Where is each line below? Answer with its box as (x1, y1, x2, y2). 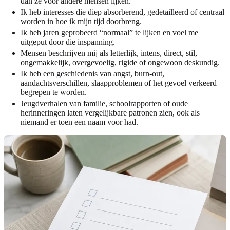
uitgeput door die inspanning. (21, 37, 115, 46)
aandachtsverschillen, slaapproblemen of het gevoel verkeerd (21, 78, 217, 87)
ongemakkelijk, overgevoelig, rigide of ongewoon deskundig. (21, 57, 220, 67)
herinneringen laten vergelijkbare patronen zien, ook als (21, 108, 200, 117)
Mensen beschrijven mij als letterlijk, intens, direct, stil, (21, 48, 197, 57)
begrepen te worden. (21, 87, 87, 97)
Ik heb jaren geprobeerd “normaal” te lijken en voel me (21, 28, 198, 37)
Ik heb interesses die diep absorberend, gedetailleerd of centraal (21, 7, 224, 16)
